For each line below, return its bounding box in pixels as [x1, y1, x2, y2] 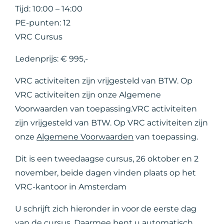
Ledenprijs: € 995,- [15, 54, 88, 63]
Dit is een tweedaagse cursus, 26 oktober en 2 [15, 154, 199, 163]
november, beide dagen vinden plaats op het [15, 168, 196, 177]
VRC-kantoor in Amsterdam [15, 182, 127, 191]
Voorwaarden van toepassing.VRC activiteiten [15, 104, 197, 113]
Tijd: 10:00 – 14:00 [15, 4, 83, 13]
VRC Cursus [15, 32, 63, 41]
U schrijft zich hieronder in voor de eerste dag [15, 204, 197, 213]
